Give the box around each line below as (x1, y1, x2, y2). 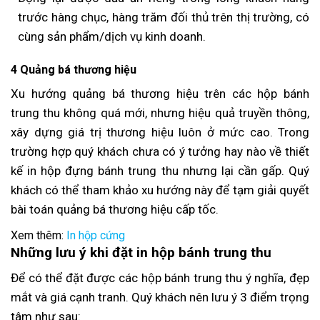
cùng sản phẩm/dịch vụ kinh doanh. (18, 29, 206, 44)
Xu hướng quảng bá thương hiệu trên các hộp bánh (11, 86, 309, 101)
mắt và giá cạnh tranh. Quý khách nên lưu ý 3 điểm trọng (11, 290, 309, 305)
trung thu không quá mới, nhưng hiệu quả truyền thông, (11, 106, 309, 121)
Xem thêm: (11, 229, 66, 243)
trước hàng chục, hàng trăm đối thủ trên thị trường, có (18, 9, 309, 24)
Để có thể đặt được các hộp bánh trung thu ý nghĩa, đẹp (11, 271, 309, 286)
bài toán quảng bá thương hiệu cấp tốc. (11, 202, 219, 217)
